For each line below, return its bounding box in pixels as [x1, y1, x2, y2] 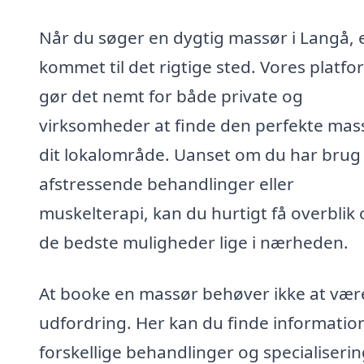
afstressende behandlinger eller [39, 171, 294, 195]
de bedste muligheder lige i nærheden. [39, 230, 349, 253]
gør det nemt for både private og [39, 84, 303, 107]
